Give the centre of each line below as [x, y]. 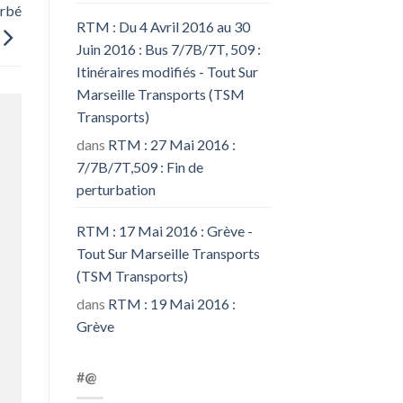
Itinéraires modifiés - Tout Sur [167, 71]
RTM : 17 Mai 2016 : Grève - [164, 230]
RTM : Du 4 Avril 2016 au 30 [163, 26]
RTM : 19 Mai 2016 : [171, 303]
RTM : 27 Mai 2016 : [171, 144]
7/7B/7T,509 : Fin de [139, 166]
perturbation [116, 189]
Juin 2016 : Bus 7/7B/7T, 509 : [168, 49]
